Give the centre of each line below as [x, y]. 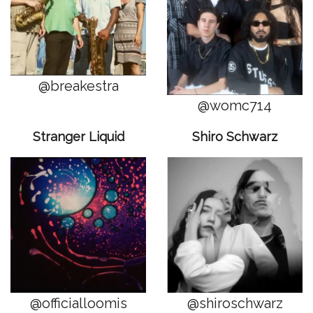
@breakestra [78, 86]
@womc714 [235, 105]
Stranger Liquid [78, 137]
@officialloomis [78, 303]
